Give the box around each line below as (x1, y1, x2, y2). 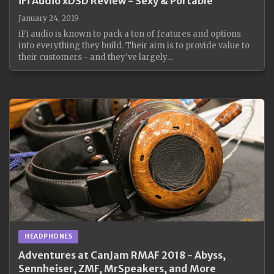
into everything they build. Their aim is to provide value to (18, 40, 250, 51)
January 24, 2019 (18, 13, 79, 23)
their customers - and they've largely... (18, 52, 172, 62)
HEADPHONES (24, 232, 72, 240)
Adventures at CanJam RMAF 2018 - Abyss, (18, 249, 226, 261)
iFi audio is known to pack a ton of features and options (18, 29, 241, 39)
